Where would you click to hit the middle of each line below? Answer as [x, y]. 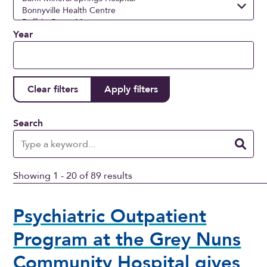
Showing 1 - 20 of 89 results [73, 176]
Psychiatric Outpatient [110, 217]
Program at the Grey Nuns [127, 240]
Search [28, 124]
